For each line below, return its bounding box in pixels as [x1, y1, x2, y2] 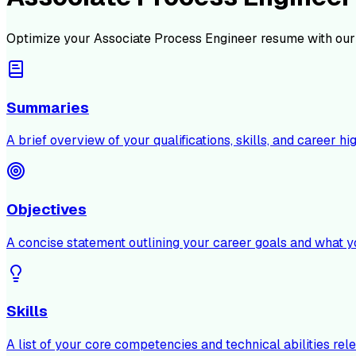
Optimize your [6, 29, 94, 47]
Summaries [6, 97, 89, 118]
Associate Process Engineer [94, 29, 257, 47]
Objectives [6, 199, 87, 220]
